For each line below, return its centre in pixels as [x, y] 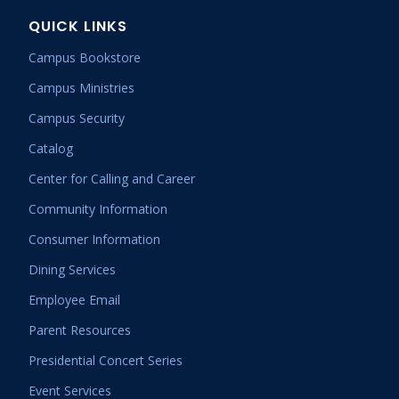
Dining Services [72, 269]
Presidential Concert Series [106, 360]
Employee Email [74, 300]
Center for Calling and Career [112, 179]
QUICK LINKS [78, 26]
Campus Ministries [81, 88]
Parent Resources [80, 330]
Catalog [51, 148]
